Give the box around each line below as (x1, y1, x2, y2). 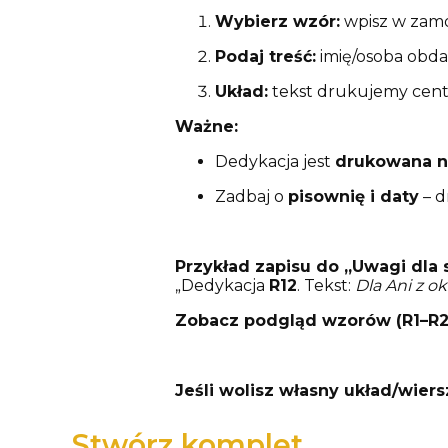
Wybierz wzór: (214, 12, 340, 32)
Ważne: (174, 117, 238, 137)
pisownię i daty (287, 187, 419, 207)
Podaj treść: (214, 47, 316, 67)
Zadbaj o (214, 187, 288, 207)
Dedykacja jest (214, 152, 335, 172)
